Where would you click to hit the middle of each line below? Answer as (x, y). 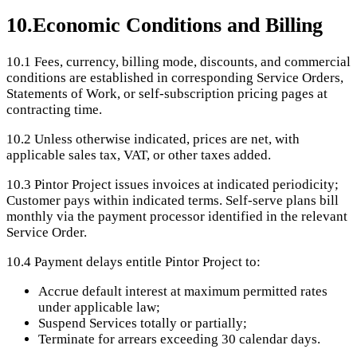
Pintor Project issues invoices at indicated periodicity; (186, 185)
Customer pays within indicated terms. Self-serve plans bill (173, 201)
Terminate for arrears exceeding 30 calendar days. (179, 339)
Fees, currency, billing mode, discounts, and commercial (192, 62)
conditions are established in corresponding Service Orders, (175, 78)
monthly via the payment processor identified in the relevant (177, 217)
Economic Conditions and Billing (178, 25)
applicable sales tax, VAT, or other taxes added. (139, 155)
